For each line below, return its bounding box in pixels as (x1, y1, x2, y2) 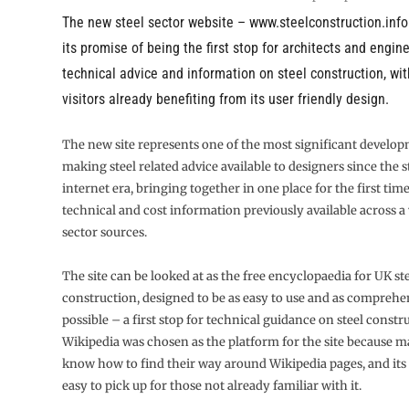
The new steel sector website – (61, 14, 249, 32)
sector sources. (61, 225, 147, 241)
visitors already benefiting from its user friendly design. (61, 90, 389, 109)
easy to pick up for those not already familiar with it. (61, 378, 362, 394)
